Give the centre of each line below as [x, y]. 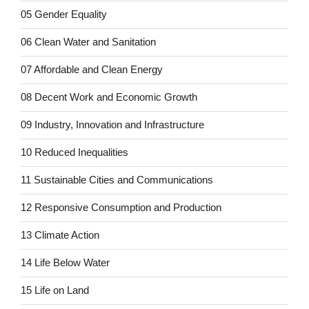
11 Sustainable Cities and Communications [117, 180]
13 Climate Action [60, 235]
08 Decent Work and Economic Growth [109, 97]
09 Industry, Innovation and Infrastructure [112, 125]
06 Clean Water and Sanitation [88, 42]
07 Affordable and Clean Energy [92, 70]
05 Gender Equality [64, 14]
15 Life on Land [55, 290]
